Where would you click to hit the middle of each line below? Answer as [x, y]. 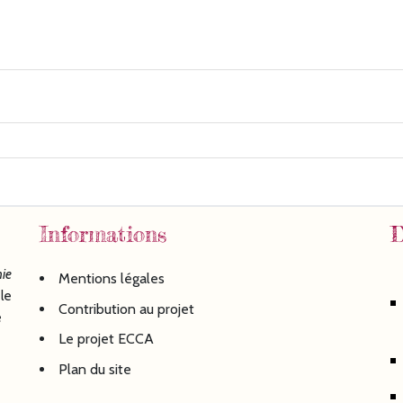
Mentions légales [112, 279]
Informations [103, 235]
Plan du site [95, 369]
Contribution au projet [127, 309]
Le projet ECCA [107, 339]
